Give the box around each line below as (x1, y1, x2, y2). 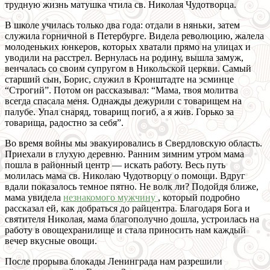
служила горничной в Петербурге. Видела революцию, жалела (5, 31, 264, 42)
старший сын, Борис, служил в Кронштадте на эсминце (5, 74, 234, 85)
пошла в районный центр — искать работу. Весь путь (5, 160, 225, 171)
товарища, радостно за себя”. (5, 118, 124, 128)
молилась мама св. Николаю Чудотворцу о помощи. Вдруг (5, 171, 245, 181)
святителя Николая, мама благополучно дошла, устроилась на (5, 214, 259, 225)
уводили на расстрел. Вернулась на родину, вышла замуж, (5, 52, 243, 63)
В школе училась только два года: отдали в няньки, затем (5, 20, 240, 31)
